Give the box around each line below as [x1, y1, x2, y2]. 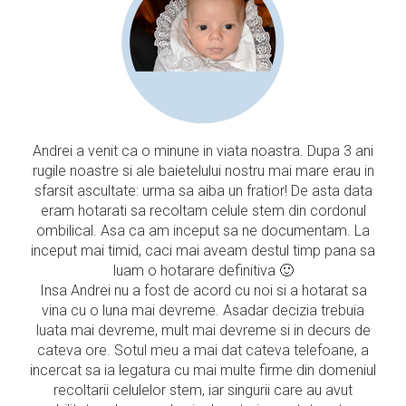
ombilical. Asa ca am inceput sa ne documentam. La [36, 222, 370, 239]
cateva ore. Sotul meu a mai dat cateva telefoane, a [37, 342, 369, 359]
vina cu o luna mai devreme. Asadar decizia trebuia [42, 302, 364, 319]
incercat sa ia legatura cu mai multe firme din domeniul [30, 362, 376, 379]
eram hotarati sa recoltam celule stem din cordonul [40, 202, 366, 219]
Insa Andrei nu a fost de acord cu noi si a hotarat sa [39, 282, 367, 299]
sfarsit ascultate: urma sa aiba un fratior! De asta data [34, 182, 372, 199]
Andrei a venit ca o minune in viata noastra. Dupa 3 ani [33, 142, 373, 159]
